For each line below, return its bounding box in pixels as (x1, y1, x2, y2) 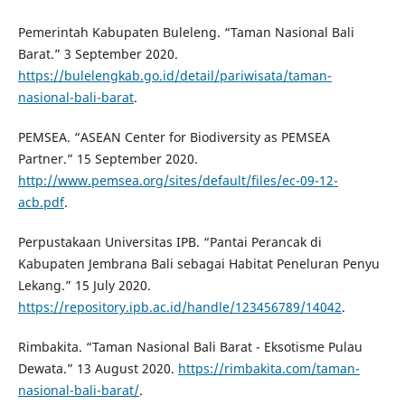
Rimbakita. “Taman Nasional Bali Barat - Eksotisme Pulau (17, 337, 363, 355)
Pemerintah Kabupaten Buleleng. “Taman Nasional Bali (17, 23, 354, 41)
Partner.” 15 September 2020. (17, 149, 198, 167)
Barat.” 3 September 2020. (17, 44, 178, 62)
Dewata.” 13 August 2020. (17, 359, 178, 377)
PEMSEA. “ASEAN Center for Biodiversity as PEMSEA (17, 127, 330, 146)
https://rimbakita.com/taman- (177, 359, 360, 377)
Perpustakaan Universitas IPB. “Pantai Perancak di (17, 232, 322, 250)
